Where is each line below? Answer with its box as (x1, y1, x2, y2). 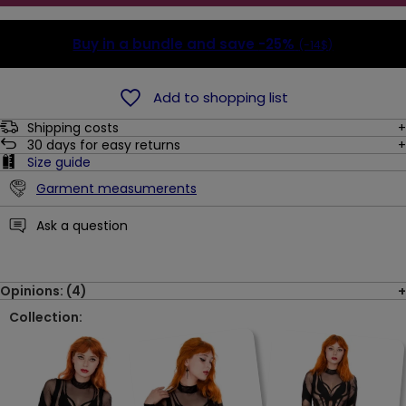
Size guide (26, 152, 91, 171)
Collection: (8, 307, 82, 326)
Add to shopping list (153, 88, 289, 108)
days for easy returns (45, 135, 180, 154)
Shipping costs (26, 118, 119, 137)
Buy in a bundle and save (72, 34, 259, 53)
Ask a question (35, 217, 128, 236)
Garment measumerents (35, 179, 197, 198)
